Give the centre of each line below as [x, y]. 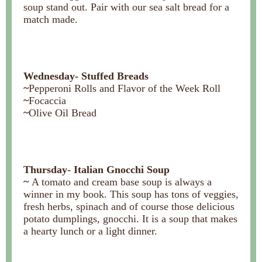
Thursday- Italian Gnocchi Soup [96, 170]
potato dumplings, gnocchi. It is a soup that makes [130, 219]
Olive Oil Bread [63, 113]
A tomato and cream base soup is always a [122, 182]
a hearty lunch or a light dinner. [90, 231]
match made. [51, 19]
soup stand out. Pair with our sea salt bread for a [126, 7]
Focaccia [47, 101]
